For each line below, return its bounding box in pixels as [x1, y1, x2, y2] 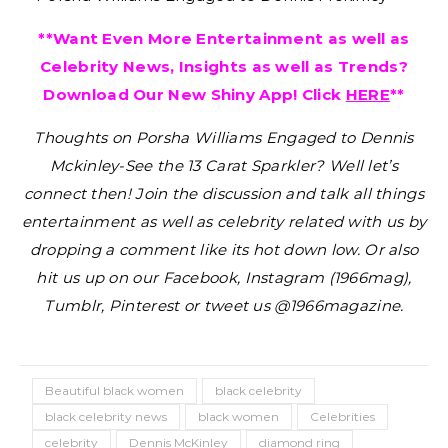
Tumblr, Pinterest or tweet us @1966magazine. [44, 296, 404, 315]
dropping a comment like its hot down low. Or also [29, 240, 419, 259]
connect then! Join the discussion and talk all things [24, 184, 424, 203]
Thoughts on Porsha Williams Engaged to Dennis [34, 128, 414, 147]
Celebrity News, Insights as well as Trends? [40, 57, 408, 76]
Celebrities [310, 409, 375, 424]
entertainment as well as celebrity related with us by [21, 212, 427, 231]
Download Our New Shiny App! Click [43, 85, 346, 104]
